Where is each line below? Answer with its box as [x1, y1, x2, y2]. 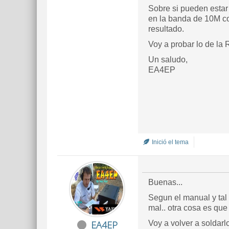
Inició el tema [150, 139, 189, 146]
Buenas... [148, 178, 182, 187]
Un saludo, [148, 55, 188, 64]
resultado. [148, 25, 184, 33]
